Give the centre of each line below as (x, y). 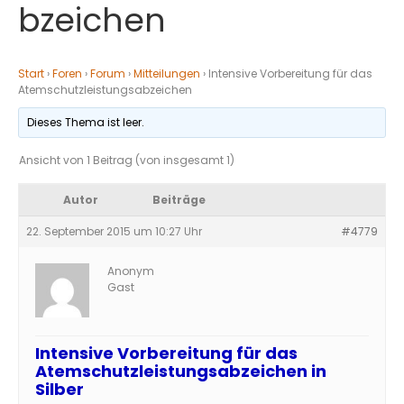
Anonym (131, 271)
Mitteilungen (167, 73)
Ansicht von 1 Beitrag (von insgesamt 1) (127, 160)
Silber (60, 389)
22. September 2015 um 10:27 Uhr (114, 231)
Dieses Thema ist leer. (86, 122)
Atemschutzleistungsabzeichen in (181, 371)
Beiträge (179, 200)
